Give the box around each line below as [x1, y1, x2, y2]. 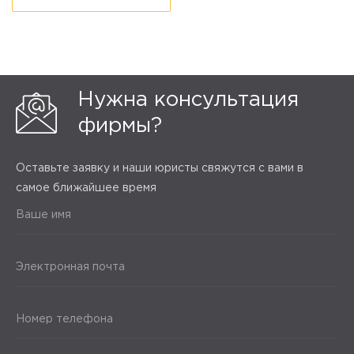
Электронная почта [16, 262, 125, 273]
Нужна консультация [77, 91, 299, 110]
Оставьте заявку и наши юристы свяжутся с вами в [16, 164, 303, 174]
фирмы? [77, 117, 162, 136]
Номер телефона [16, 314, 113, 325]
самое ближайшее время [16, 183, 156, 194]
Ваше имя [16, 210, 71, 220]
